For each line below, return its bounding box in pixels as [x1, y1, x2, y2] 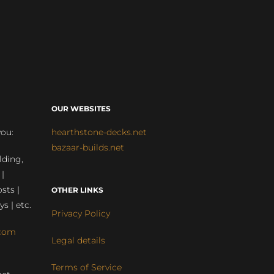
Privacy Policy [51, 208, 110, 219]
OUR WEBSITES [51, 104, 111, 113]
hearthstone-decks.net [51, 127, 147, 138]
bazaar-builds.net [51, 142, 124, 153]
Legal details [51, 235, 105, 246]
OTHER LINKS [51, 185, 103, 194]
